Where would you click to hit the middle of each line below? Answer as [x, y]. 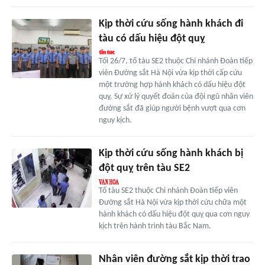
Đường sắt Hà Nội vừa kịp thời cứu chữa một [172, 202]
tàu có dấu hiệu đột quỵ [152, 38]
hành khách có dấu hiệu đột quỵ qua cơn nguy [174, 214]
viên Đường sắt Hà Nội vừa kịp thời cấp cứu [170, 73]
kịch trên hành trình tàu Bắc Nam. [155, 226]
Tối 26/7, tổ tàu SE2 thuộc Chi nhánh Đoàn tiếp [175, 61]
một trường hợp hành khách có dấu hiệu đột [172, 85]
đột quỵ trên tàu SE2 [144, 168]
